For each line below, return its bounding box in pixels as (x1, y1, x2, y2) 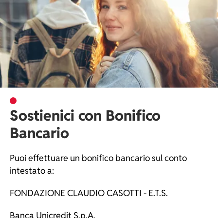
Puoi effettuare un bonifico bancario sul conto (10, 152, 187, 163)
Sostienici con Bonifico (10, 106, 161, 125)
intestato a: (10, 165, 54, 176)
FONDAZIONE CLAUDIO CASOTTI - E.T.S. (10, 187, 168, 199)
